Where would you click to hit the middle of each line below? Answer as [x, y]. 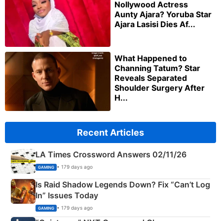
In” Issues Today [67, 196]
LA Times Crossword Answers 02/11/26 [111, 155]
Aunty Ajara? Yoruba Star [163, 14]
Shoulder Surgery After [160, 88]
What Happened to [151, 58]
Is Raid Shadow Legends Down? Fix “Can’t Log [123, 185]
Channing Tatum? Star [157, 68]
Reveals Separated [151, 78]
